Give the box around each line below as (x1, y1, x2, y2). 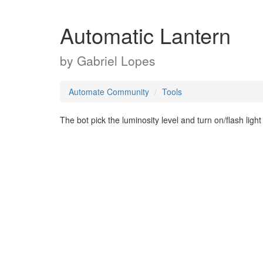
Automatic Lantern (60, 20, 231, 50)
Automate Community (69, 86, 149, 97)
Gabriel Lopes (77, 52, 156, 69)
